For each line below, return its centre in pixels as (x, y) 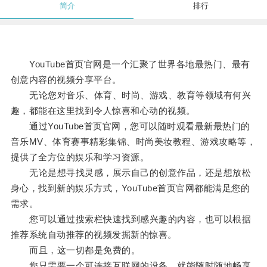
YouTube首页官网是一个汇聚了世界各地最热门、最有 (130, 64)
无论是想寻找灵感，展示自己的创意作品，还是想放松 (131, 173)
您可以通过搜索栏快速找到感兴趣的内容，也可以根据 (131, 219)
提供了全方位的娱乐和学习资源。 (80, 157)
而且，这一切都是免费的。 (75, 250)
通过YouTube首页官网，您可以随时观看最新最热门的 (130, 126)
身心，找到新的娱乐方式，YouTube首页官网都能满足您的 (130, 188)
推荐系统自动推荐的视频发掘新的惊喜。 (94, 235)
